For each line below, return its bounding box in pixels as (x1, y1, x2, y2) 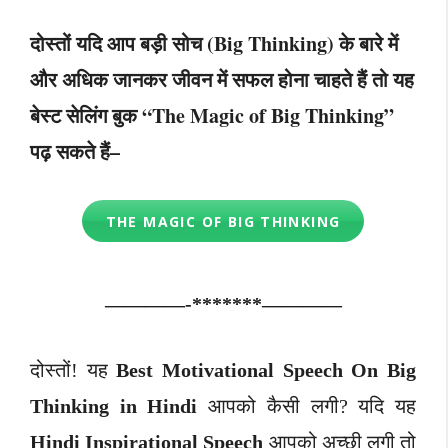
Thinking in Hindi (30, 395, 198, 418)
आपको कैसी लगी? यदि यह (197, 395, 417, 418)
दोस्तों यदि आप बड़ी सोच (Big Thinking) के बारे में (30, 29, 398, 59)
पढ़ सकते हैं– (30, 137, 120, 167)
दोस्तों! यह (30, 359, 117, 382)
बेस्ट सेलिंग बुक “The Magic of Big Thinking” (30, 101, 394, 131)
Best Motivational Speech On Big (116, 359, 417, 382)
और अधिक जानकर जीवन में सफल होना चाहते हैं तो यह (30, 65, 414, 95)
